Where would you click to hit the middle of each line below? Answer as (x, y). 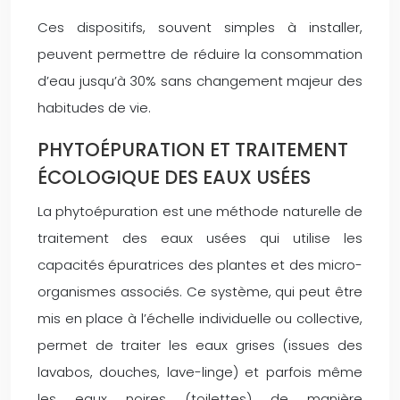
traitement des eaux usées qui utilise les (200, 237)
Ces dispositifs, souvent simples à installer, (200, 27)
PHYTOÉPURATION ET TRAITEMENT (193, 149)
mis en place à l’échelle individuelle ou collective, (200, 318)
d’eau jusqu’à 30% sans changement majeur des (200, 80)
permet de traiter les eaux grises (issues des (200, 345)
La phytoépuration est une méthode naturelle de (200, 211)
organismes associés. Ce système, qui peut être (200, 291)
